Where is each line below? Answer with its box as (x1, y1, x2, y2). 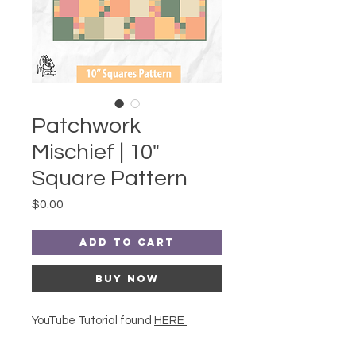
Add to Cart (79, 236, 175, 249)
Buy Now (95, 273, 159, 285)
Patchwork (32, 114, 141, 138)
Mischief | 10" (32, 141, 160, 164)
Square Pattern (32, 167, 188, 191)
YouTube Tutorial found (32, 315, 154, 327)
